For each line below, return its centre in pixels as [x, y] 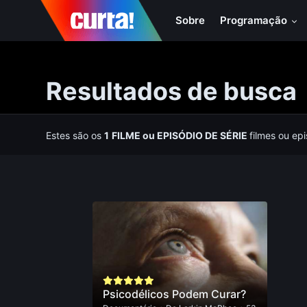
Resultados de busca [172, 91]
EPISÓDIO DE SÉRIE [202, 135]
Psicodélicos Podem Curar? [174, 294]
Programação [255, 20]
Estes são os [75, 135]
